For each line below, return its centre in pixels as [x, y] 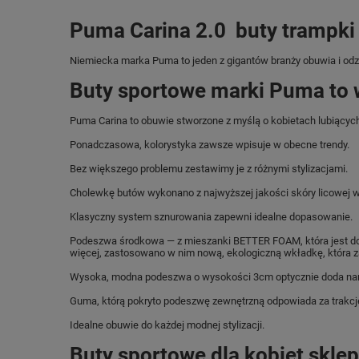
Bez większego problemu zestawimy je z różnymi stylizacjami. [209, 169]
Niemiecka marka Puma [124, 61]
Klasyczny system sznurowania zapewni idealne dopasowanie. [211, 217]
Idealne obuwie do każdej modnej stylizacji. [167, 325]
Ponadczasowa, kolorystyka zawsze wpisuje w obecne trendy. [210, 145]
